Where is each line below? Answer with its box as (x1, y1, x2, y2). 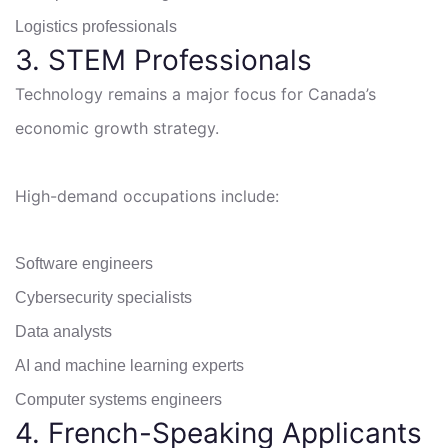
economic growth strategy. (15, 117, 219, 138)
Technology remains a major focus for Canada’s (15, 83, 376, 104)
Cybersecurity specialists (15, 288, 192, 306)
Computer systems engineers (15, 390, 222, 408)
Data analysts (15, 322, 112, 340)
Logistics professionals (15, 17, 177, 35)
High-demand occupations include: (15, 185, 279, 206)
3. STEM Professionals (15, 42, 312, 77)
